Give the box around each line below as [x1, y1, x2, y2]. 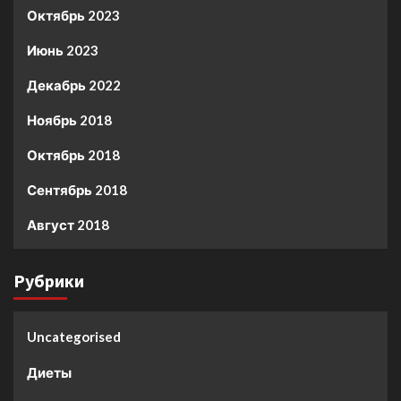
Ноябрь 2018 [27, 112, 112, 129]
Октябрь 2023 [27, 7, 120, 24]
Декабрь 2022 [27, 77, 121, 94]
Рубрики [13, 269, 84, 293]
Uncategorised [27, 328, 121, 346]
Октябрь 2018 [27, 147, 120, 164]
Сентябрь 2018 [27, 182, 127, 199]
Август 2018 [27, 217, 109, 234]
